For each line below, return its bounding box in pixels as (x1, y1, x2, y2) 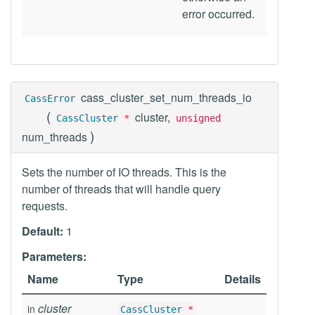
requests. (22, 198, 67, 214)
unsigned (176, 112, 221, 124)
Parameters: (22, 248, 86, 264)
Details (224, 271, 261, 287)
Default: (22, 223, 63, 239)
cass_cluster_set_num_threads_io (81, 89, 252, 105)
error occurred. (182, 6, 255, 22)
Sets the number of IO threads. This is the (22, 164, 226, 180)
